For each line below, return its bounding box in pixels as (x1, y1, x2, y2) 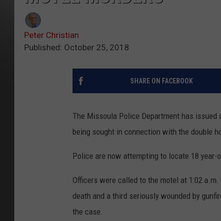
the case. (73, 207, 103, 217)
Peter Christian (24, 30, 79, 40)
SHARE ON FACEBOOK (130, 77, 193, 85)
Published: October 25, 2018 (24, 42, 129, 53)
